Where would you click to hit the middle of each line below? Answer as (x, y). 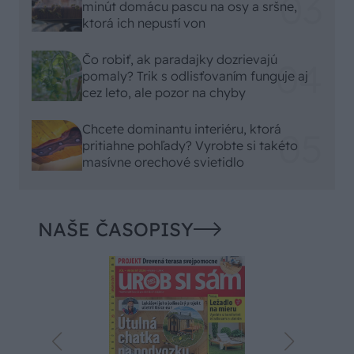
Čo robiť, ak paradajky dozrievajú (180, 59)
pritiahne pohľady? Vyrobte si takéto (190, 145)
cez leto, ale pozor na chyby (164, 92)
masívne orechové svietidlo (163, 162)
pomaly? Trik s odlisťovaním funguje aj (195, 75)
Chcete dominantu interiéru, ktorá (182, 128)
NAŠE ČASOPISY (116, 230)
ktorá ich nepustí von (144, 23)
